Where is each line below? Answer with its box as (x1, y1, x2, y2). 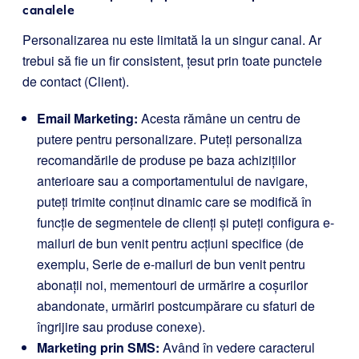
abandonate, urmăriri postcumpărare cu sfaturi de (37, 296, 315, 315)
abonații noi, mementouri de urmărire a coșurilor (37, 275, 308, 294)
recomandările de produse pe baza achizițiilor (37, 150, 296, 169)
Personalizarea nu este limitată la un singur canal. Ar (22, 30, 321, 49)
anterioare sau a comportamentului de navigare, (37, 171, 308, 190)
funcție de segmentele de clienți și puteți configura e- (37, 212, 334, 232)
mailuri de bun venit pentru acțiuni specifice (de (37, 233, 304, 252)
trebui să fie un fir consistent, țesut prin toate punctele (22, 50, 322, 70)
